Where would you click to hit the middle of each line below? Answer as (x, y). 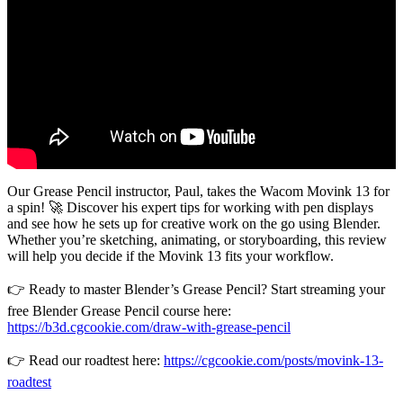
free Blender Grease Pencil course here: (119, 311)
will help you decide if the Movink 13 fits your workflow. (170, 256)
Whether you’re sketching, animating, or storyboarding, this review (197, 240)
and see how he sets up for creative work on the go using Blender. (194, 224)
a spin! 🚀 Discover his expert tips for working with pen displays (190, 208)
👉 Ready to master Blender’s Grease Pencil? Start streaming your (196, 290)
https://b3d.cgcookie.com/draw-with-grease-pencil (149, 327)
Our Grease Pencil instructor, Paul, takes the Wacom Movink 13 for (198, 192)
